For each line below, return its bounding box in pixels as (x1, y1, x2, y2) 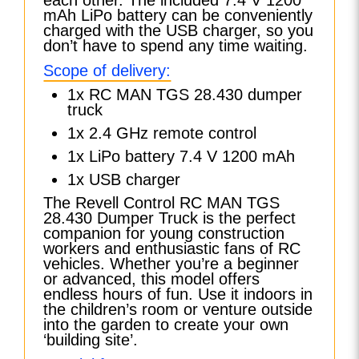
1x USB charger (67, 170, 181, 188)
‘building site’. (43, 330, 139, 349)
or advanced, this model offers (43, 269, 260, 288)
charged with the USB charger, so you (43, 21, 314, 39)
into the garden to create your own (43, 315, 289, 333)
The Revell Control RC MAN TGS (43, 193, 280, 212)
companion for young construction (43, 224, 285, 242)
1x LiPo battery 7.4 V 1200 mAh (67, 147, 296, 165)
